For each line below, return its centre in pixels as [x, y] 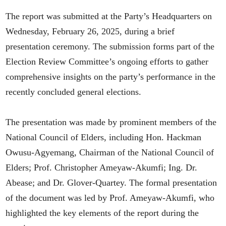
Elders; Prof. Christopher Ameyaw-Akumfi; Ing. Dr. [102, 168]
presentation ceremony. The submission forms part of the [110, 47]
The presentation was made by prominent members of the [111, 122]
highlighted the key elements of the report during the [102, 213]
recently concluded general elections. [74, 92]
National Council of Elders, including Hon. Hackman [104, 137]
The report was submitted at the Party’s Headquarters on [109, 16]
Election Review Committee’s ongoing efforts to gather [107, 62]
